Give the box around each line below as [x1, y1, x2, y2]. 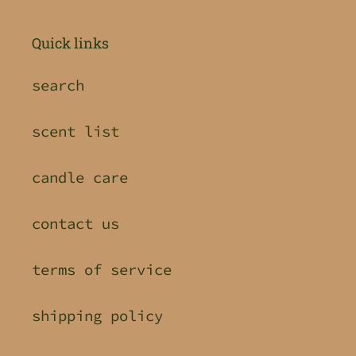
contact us [32, 213, 119, 233]
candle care [32, 167, 128, 187]
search [32, 75, 84, 95]
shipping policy [32, 305, 163, 325]
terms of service [32, 259, 172, 279]
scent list [32, 121, 119, 141]
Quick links [32, 33, 109, 52]
